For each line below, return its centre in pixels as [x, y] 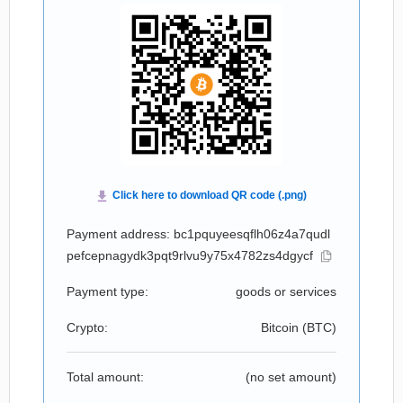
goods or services [286, 291]
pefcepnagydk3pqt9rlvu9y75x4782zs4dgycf [190, 255]
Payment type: [107, 291]
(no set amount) [291, 377]
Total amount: [105, 377]
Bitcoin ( [284, 327]
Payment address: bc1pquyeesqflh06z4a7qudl [198, 234]
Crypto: [87, 327]
